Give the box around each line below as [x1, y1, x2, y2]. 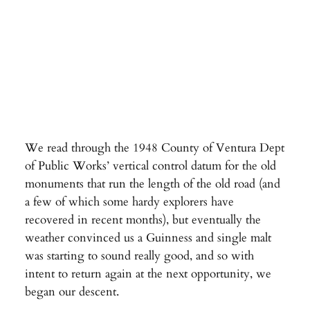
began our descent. [24, 284, 119, 300]
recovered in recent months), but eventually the [24, 212, 261, 228]
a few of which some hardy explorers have [24, 194, 234, 210]
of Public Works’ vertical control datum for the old [24, 158, 276, 174]
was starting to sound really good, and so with [24, 248, 254, 264]
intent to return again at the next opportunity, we [24, 266, 271, 282]
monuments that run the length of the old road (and [24, 176, 280, 192]
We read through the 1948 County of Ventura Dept [24, 140, 284, 156]
